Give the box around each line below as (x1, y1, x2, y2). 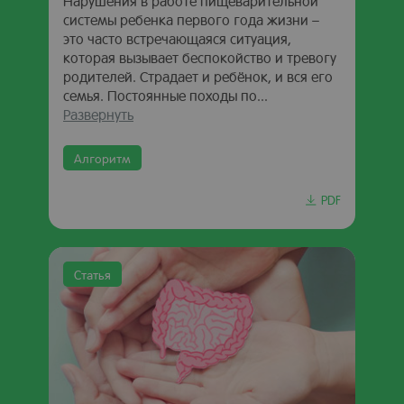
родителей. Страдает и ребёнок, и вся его (63, 67, 333, 86)
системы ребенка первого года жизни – (63, 10, 319, 29)
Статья (74, 266, 111, 282)
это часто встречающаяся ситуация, (63, 29, 291, 48)
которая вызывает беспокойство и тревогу (63, 48, 336, 67)
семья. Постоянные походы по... (63, 86, 268, 105)
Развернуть (63, 105, 133, 124)
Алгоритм (74, 150, 131, 166)
